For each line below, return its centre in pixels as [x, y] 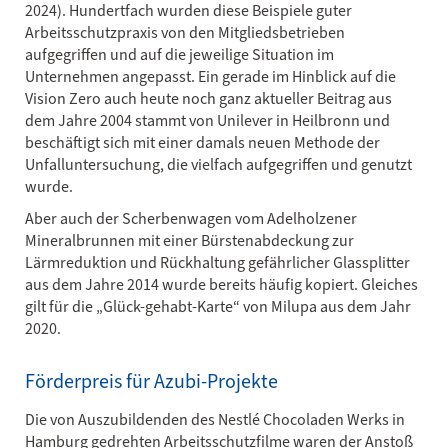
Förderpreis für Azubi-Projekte [151, 381]
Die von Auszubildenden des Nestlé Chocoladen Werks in [215, 419]
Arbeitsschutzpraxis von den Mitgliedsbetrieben [185, 32]
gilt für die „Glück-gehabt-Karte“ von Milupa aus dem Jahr [218, 306]
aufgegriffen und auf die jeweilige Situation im [179, 54]
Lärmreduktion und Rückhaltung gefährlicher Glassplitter [217, 262]
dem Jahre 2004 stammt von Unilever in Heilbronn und [207, 120]
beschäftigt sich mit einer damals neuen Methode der [202, 142]
